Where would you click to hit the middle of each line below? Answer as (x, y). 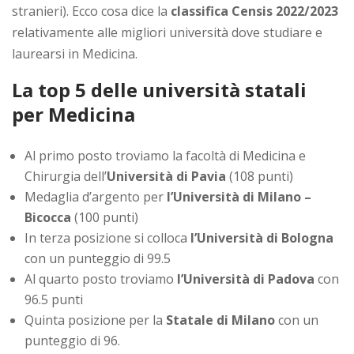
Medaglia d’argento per (96, 197)
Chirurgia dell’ (66, 177)
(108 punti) (260, 177)
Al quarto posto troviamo (101, 279)
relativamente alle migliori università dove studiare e (167, 33)
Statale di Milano (220, 320)
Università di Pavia (166, 177)
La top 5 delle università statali (159, 90)
